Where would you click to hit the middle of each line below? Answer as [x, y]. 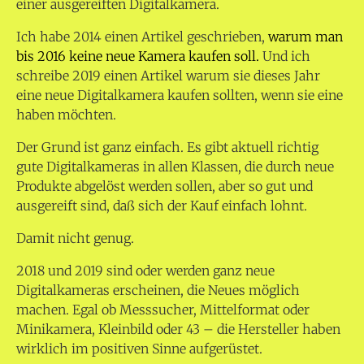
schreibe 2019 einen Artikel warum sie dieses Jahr [168, 76]
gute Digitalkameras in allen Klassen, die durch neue [175, 167]
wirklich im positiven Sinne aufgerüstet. [139, 349]
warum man [305, 37]
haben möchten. [66, 115]
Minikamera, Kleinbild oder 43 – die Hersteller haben [178, 329]
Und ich [285, 56]
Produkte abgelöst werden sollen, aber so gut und [165, 186]
